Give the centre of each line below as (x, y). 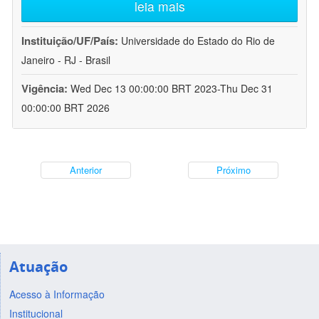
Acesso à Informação (57, 294)
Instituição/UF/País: (71, 41)
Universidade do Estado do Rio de (198, 41)
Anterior (86, 170)
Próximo (233, 170)
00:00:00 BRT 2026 (66, 108)
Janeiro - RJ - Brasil (66, 60)
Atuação (38, 266)
